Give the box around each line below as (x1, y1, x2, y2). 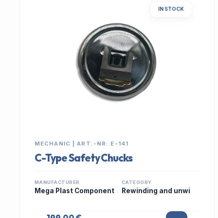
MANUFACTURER (35, 180, 80, 185)
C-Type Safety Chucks (35, 151, 133, 164)
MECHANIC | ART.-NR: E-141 (35, 140, 128, 147)
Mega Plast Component (35, 187, 114, 195)
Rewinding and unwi (122, 187, 190, 195)
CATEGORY (122, 180, 152, 185)
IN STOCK (158, 6, 184, 12)
